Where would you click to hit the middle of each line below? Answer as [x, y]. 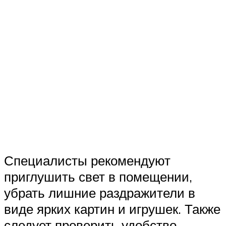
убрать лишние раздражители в [100, 193]
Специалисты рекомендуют [87, 161]
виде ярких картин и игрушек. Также [112, 209]
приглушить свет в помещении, [98, 177]
